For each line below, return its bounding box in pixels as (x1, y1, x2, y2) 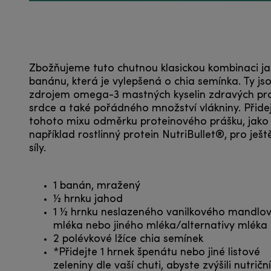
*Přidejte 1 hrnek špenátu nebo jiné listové (53, 247, 260, 258)
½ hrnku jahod (53, 194, 123, 204)
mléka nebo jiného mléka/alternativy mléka (53, 220, 267, 231)
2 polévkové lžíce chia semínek (53, 233, 203, 244)
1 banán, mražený (53, 180, 140, 191)
